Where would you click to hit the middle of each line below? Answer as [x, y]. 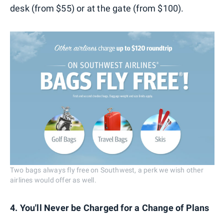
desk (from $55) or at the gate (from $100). [97, 8]
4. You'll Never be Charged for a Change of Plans [110, 207]
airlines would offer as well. [53, 180]
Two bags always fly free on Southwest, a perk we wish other [107, 170]
